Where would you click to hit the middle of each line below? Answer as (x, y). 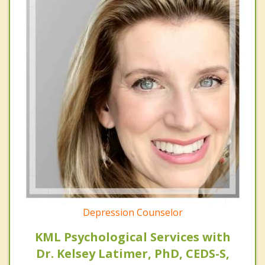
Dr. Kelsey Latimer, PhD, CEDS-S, (132, 253)
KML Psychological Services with (132, 237)
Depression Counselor (132, 212)
